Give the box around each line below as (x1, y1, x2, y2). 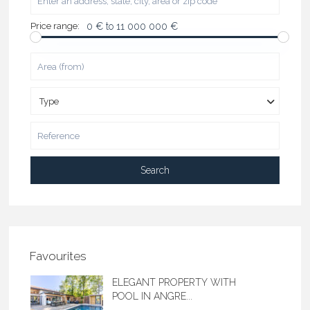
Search (140, 165, 170, 176)
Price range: (30, 21, 80, 32)
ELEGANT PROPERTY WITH (112, 277, 237, 289)
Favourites (30, 249, 87, 264)
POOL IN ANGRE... (112, 291, 193, 302)
